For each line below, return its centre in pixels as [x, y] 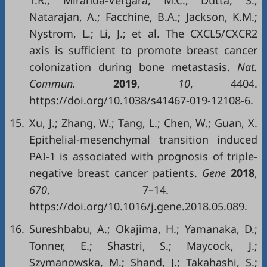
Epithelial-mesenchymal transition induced [143, 139]
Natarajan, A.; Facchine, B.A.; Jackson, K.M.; [143, 17]
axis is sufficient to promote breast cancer [143, 50]
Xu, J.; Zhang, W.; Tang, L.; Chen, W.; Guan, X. [143, 123]
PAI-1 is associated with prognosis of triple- [143, 156]
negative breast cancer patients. [113, 173]
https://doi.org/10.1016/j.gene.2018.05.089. [138, 206]
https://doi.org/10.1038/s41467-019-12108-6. [141, 100]
